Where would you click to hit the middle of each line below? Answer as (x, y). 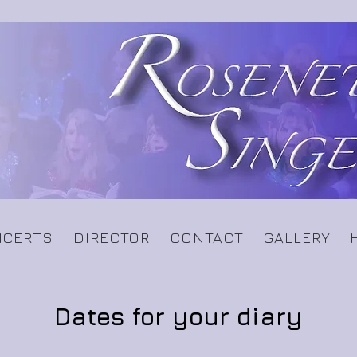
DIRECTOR (112, 237)
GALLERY (297, 237)
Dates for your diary (178, 316)
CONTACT (206, 237)
